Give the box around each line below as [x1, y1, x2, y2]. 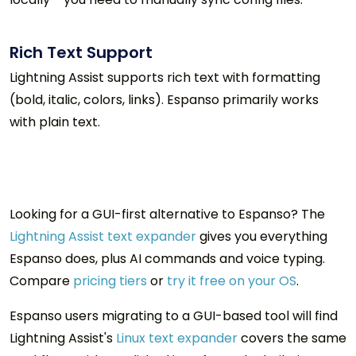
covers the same [241, 328, 346, 347]
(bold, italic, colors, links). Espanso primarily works [10, 90, 319, 109]
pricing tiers [73, 271, 147, 290]
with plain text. [10, 112, 100, 131]
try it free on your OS [167, 271, 296, 290]
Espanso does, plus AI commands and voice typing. [10, 249, 325, 268]
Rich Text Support [10, 41, 153, 64]
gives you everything [199, 226, 327, 246]
